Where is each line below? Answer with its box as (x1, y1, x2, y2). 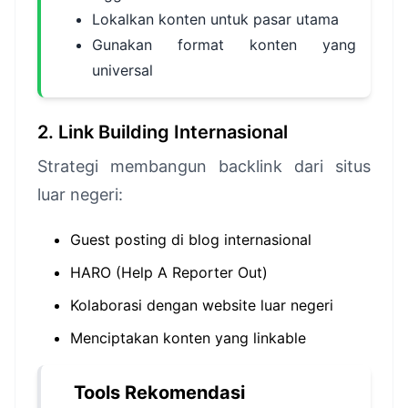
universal (92, 61, 153, 79)
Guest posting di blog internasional (70, 230, 311, 249)
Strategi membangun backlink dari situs (37, 157, 371, 176)
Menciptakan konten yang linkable (70, 329, 306, 347)
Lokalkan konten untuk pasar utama (92, 10, 339, 28)
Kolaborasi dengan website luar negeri (70, 296, 333, 314)
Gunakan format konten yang (92, 36, 356, 54)
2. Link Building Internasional (37, 121, 288, 143)
